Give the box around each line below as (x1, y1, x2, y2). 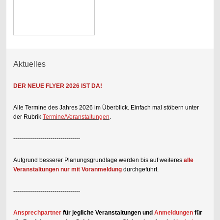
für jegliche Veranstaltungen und (62, 209, 153, 216)
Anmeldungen (154, 209, 193, 216)
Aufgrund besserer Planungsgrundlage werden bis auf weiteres (13, 156, 182, 164)
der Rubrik (13, 113, 41, 120)
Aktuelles (13, 59, 46, 68)
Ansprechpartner (13, 209, 61, 216)
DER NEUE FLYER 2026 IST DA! (13, 82, 102, 89)
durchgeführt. (123, 165, 159, 173)
